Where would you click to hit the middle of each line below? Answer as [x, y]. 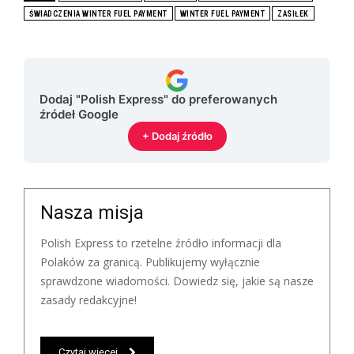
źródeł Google [79, 114]
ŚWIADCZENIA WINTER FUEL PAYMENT [98, 13]
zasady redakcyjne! [88, 299]
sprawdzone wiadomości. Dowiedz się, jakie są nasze [177, 281]
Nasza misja [92, 213]
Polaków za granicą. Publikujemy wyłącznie [150, 262]
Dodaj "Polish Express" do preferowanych [158, 99]
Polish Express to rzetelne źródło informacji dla [161, 243]
